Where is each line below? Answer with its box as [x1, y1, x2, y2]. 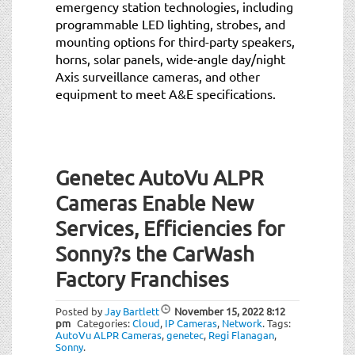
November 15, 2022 [174, 303, 264, 318]
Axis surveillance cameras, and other [55, 67, 260, 84]
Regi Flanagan [208, 327, 274, 342]
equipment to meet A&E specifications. [55, 85, 276, 101]
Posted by [55, 303, 105, 318]
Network [222, 315, 262, 330]
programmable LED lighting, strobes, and [55, 15, 285, 32]
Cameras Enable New [55, 190, 254, 216]
